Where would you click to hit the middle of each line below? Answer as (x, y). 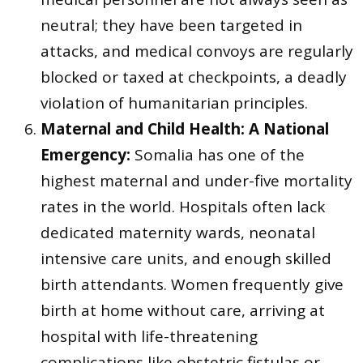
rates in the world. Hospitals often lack (183, 206)
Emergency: (85, 154)
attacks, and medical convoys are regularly (197, 51)
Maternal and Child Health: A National (185, 128)
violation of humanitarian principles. (174, 102)
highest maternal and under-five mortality (196, 180)
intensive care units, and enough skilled (186, 258)
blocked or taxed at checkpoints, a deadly (194, 77)
